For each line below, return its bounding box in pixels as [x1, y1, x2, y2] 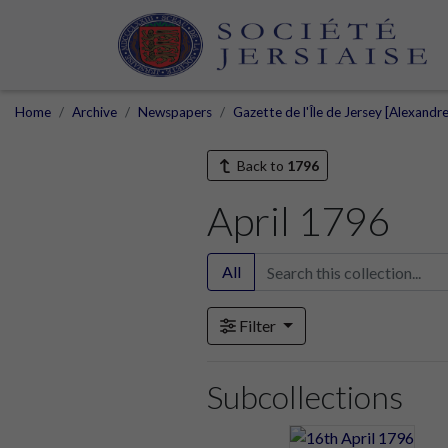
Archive [72, 104, 117, 120]
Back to [233, 157, 287, 174]
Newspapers [138, 104, 212, 120]
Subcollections [207, 377, 403, 416]
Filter [236, 316, 279, 335]
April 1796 [207, 197, 390, 245]
